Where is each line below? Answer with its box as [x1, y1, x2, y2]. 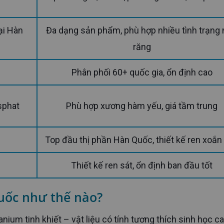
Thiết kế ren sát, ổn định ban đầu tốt [76, 160, 212, 171]
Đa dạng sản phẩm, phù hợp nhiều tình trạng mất [45, 25, 52, 36]
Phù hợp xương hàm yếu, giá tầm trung [71, 100, 217, 111]
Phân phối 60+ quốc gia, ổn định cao [76, 67, 212, 78]
